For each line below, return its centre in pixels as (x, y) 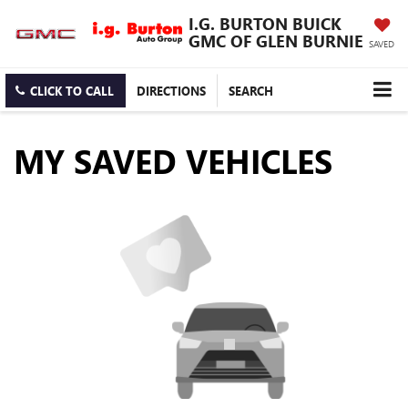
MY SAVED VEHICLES (173, 161)
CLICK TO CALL (72, 91)
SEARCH (251, 91)
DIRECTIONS (171, 91)
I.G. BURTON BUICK (265, 23)
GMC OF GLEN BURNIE (275, 41)
